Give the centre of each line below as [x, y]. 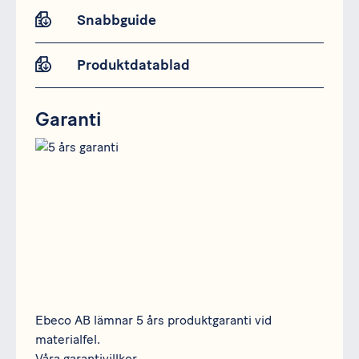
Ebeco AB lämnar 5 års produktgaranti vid [153, 321]
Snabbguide [117, 20]
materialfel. [68, 340]
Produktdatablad [133, 65]
